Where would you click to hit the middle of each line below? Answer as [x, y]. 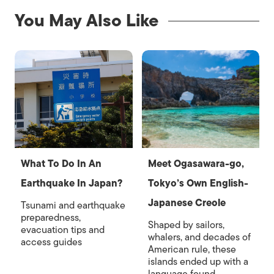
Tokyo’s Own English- [198, 183]
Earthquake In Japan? [72, 183]
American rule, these [192, 250]
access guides [51, 242]
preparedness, [51, 218]
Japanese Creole [187, 203]
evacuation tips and [63, 230]
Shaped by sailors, [186, 225]
